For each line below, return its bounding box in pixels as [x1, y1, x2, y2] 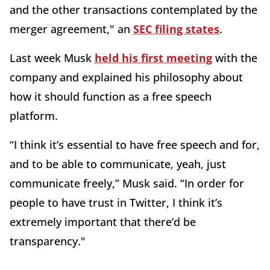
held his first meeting [95, 51, 212, 66]
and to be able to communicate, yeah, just [10, 157, 226, 172]
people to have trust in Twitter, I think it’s [10, 195, 222, 210]
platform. [10, 108, 58, 124]
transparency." [10, 234, 89, 249]
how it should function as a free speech [10, 89, 212, 104]
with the [212, 51, 257, 66]
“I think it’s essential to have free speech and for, [10, 137, 260, 152]
